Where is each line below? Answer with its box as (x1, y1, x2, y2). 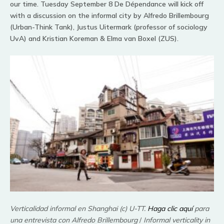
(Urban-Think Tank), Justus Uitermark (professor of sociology (10, 22, 207, 31)
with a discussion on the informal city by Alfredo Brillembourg (10, 10, 209, 20)
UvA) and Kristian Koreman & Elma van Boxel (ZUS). (10, 33, 178, 43)
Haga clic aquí (147, 203, 192, 213)
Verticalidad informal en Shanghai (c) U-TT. (10, 203, 147, 213)
